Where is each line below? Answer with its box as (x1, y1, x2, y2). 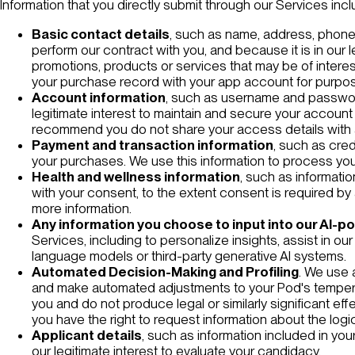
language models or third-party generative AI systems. (32, 247, 346, 264)
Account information (32, 89, 166, 105)
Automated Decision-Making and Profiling (32, 263, 299, 280)
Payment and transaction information (32, 136, 273, 153)
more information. (32, 200, 132, 216)
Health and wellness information (32, 168, 240, 185)
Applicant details (32, 326, 142, 343)
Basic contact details (32, 25, 170, 42)
